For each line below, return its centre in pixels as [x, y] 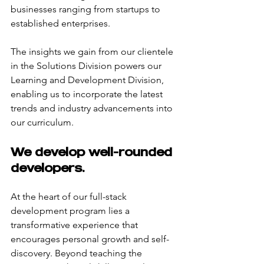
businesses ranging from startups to [87, 9]
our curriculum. [42, 122]
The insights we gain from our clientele [93, 51]
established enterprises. [60, 23]
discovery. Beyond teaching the [77, 253]
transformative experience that [75, 225]
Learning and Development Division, [88, 80]
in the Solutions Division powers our [87, 65]
